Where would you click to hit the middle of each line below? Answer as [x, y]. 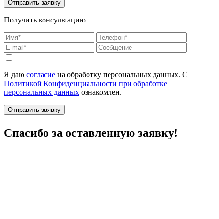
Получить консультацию [45, 20]
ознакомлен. [100, 92]
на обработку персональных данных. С [121, 75]
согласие [41, 75]
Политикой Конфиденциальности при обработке [86, 84]
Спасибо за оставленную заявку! [91, 133]
